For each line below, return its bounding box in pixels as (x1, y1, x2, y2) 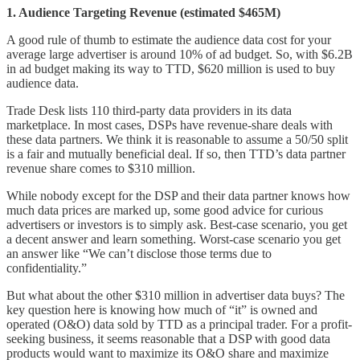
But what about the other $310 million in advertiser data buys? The (6, 288, 345, 302)
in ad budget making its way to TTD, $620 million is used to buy (6, 61, 335, 76)
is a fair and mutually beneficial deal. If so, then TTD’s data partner (6, 146, 346, 161)
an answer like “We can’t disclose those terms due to (6, 246, 272, 260)
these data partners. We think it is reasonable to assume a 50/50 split (6, 132, 348, 146)
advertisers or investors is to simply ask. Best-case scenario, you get (6, 217, 347, 231)
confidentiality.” (6, 260, 87, 275)
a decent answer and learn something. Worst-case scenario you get (6, 231, 341, 246)
